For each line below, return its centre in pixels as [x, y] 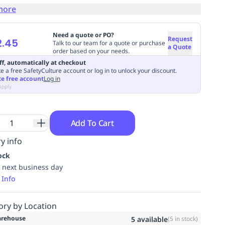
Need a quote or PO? [83, 35]
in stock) [185, 219]
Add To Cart [92, 123]
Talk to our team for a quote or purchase [109, 43]
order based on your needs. [91, 51]
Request [180, 39]
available [151, 219]
